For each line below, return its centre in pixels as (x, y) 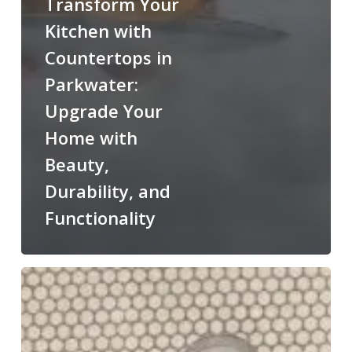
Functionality (100, 218)
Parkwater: (91, 84)
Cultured (41, 277)
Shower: (40, 317)
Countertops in (108, 58)
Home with (91, 138)
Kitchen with (98, 31)
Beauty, (77, 165)
